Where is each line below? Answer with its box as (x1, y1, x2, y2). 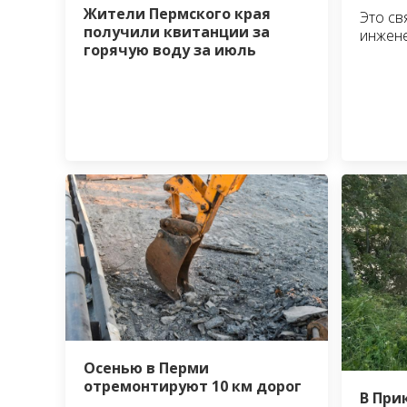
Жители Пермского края (84, 4, 271, 25)
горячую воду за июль (84, 40, 256, 61)
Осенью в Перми (84, 357, 209, 378)
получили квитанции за (84, 22, 270, 43)
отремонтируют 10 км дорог (84, 375, 302, 396)
